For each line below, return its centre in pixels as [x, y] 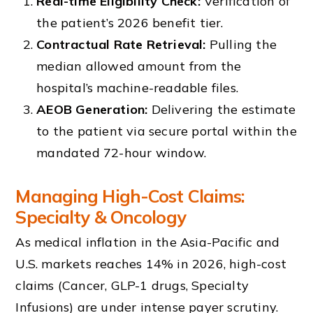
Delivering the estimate [222, 110]
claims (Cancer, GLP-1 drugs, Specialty [132, 285]
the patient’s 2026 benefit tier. [130, 23]
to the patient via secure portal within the [167, 131]
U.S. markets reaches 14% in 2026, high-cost [151, 263]
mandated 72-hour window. [121, 153]
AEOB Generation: [92, 110]
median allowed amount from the [139, 66]
